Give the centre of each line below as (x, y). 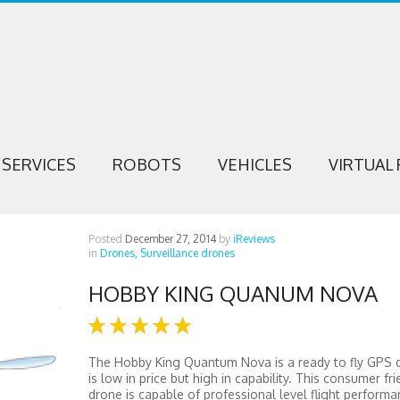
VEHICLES (254, 164)
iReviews (254, 239)
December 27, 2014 (170, 239)
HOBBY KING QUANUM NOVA (233, 293)
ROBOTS (146, 164)
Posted (106, 239)
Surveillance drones (187, 253)
